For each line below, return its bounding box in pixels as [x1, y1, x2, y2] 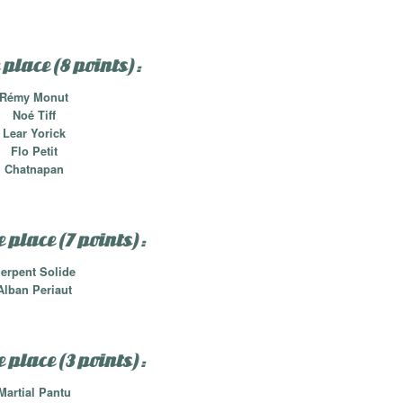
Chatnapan [4, 161, 64, 178]
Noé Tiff [12, 107, 56, 124]
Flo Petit [10, 143, 58, 160]
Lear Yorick [2, 125, 66, 142]
